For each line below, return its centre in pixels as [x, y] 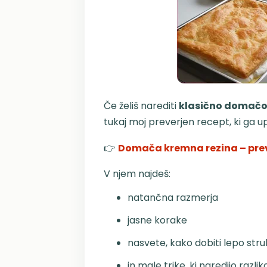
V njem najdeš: [137, 174]
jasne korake [157, 220]
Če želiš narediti [141, 106]
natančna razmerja [173, 198]
